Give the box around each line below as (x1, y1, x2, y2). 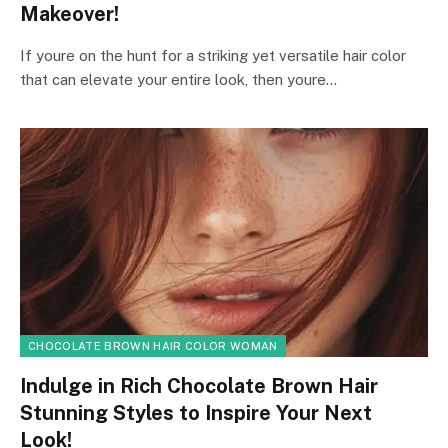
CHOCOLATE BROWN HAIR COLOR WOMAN (28, 340, 278, 352)
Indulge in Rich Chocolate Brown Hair (20, 374, 378, 398)
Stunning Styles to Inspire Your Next (20, 401, 372, 425)
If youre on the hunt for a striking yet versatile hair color (20, 46, 406, 64)
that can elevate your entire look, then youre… (20, 70, 337, 88)
